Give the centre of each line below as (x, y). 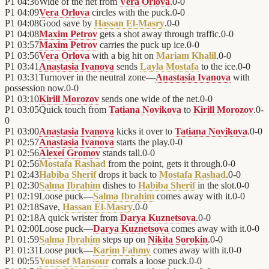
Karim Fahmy (122, 250)
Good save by (67, 23)
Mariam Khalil (186, 56)
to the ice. (218, 67)
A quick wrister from (80, 218)
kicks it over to (144, 131)
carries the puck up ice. (142, 45)
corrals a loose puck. (149, 261)
